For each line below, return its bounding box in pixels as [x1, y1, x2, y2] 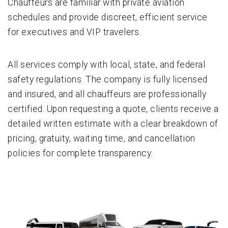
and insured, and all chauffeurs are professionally [8, 89, 206, 99]
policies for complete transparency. [8, 148, 153, 158]
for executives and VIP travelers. [8, 26, 141, 37]
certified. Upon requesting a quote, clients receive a [8, 103, 219, 114]
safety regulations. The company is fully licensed [8, 74, 208, 84]
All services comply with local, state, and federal [8, 59, 205, 70]
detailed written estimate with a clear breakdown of [8, 118, 218, 129]
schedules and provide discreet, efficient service [8, 12, 208, 22]
